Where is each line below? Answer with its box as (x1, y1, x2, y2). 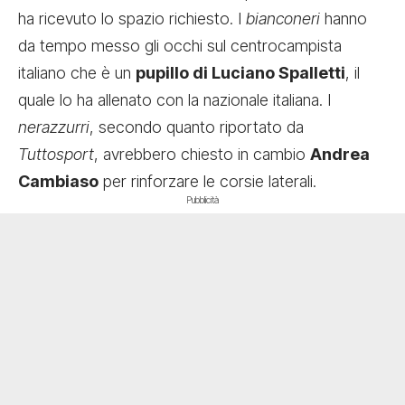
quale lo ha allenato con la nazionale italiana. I (18, 90, 331, 110)
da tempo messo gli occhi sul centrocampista (18, 36, 342, 56)
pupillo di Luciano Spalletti (136, 63, 345, 83)
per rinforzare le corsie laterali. (99, 172, 316, 192)
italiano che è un (18, 63, 136, 83)
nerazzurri (18, 118, 89, 137)
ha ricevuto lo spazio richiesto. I (18, 9, 246, 29)
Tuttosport (18, 145, 94, 165)
